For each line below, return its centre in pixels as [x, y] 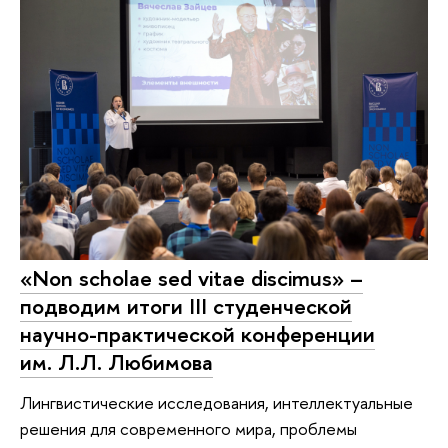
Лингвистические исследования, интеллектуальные [216, 402]
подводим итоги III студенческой [186, 306]
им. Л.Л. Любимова [116, 362]
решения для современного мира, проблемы [188, 428]
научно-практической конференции [197, 334]
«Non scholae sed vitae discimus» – [191, 278]
